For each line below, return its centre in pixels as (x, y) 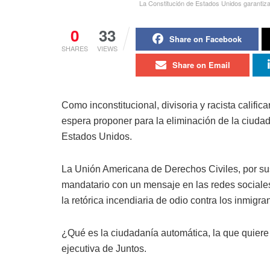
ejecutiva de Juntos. (104, 249)
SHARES (75, 49)
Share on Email (201, 65)
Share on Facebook (206, 39)
